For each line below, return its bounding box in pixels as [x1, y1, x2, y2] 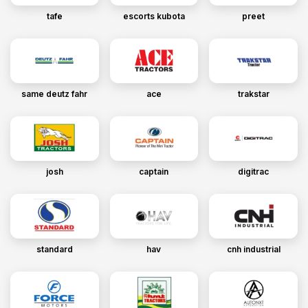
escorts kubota [122, 10, 185, 21]
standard [36, 243, 73, 254]
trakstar [237, 88, 269, 99]
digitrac [238, 166, 269, 177]
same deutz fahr [21, 88, 88, 99]
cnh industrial [226, 243, 280, 254]
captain [139, 166, 169, 177]
